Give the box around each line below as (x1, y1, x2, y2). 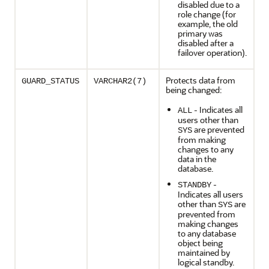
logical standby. (178, 256, 234, 268)
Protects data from (166, 74, 235, 86)
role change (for (178, 8, 236, 20)
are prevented (192, 124, 244, 135)
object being (178, 237, 223, 249)
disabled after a (178, 37, 234, 49)
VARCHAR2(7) (94, 76, 147, 86)
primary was (178, 28, 223, 39)
